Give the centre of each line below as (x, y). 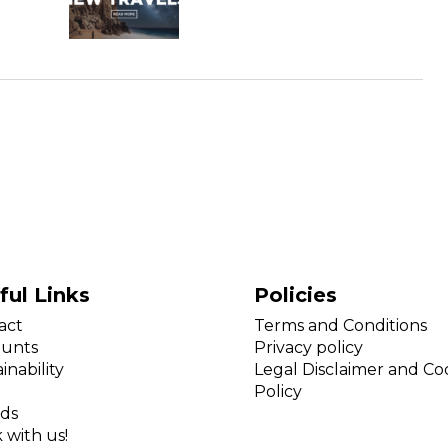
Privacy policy (308, 347)
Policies (295, 294)
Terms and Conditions (340, 325)
